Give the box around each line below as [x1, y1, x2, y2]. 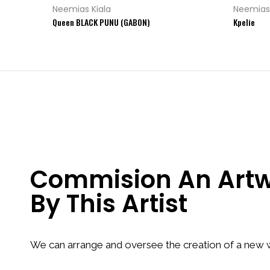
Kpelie [233, 15, 255, 28]
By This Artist [30, 187, 187, 221]
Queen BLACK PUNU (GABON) [52, 15, 150, 28]
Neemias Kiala [52, 2, 111, 15]
